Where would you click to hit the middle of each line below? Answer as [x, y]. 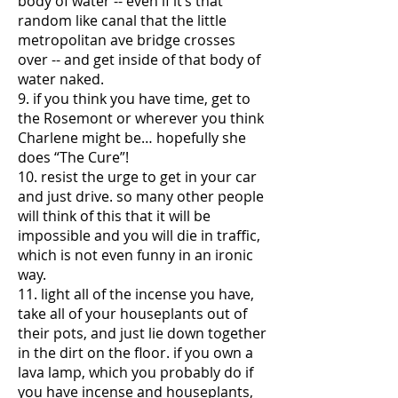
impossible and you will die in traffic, [139, 235]
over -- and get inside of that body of [139, 60]
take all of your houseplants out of [132, 314]
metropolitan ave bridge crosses [127, 40]
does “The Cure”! [73, 157]
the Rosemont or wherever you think [141, 118]
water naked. [61, 79]
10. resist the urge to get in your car [137, 177]
